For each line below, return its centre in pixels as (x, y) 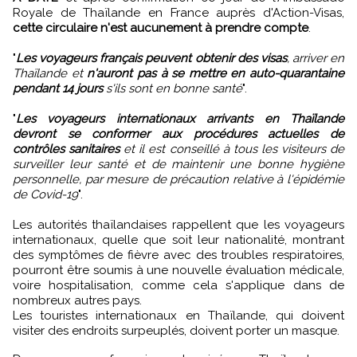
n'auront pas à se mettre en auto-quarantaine (216, 74)
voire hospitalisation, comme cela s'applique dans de (178, 286)
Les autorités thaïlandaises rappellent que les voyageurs (178, 225)
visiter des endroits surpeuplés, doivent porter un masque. (176, 331)
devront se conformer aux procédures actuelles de (178, 134)
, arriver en (315, 59)
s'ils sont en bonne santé (173, 89)
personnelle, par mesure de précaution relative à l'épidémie (178, 180)
